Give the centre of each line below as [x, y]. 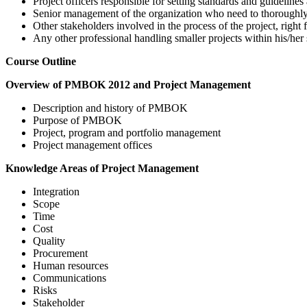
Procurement [60, 253]
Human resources [71, 265]
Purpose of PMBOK [77, 120]
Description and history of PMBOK [110, 108]
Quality [49, 241]
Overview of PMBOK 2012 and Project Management [128, 84]
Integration [56, 191]
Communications [70, 278]
